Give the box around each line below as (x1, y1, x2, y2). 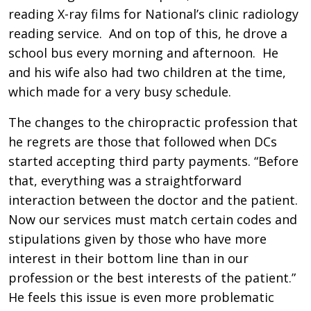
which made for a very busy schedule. (8, 83, 231, 100)
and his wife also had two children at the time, (8, 63, 286, 81)
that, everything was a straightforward (8, 171, 242, 189)
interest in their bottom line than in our (8, 249, 249, 267)
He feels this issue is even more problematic (8, 288, 274, 305)
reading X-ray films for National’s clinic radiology (8, 5, 299, 22)
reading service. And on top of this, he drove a (8, 24, 287, 42)
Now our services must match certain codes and (8, 210, 297, 228)
